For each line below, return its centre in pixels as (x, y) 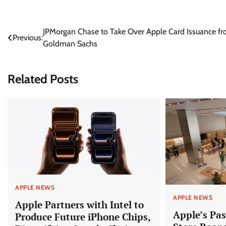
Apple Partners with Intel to (79, 205)
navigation (34, 52)
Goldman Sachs (70, 44)
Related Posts (43, 79)
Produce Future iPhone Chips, (83, 217)
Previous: (28, 38)
